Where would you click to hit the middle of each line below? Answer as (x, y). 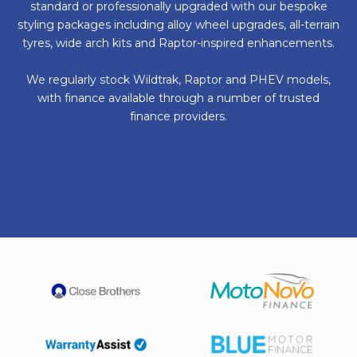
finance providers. (178, 116)
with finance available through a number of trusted (178, 98)
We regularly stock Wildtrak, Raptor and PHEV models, (178, 79)
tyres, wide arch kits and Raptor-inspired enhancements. (178, 43)
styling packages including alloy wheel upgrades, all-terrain (178, 24)
